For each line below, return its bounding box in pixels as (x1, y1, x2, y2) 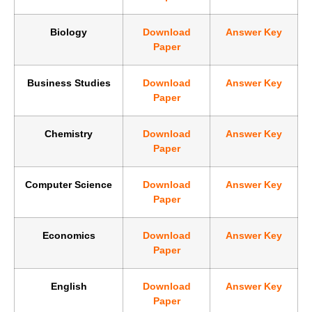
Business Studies (26, 77, 111, 89)
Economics (42, 230, 95, 242)
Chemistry (45, 128, 93, 140)
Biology (50, 26, 87, 38)
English (50, 281, 87, 292)
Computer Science (25, 179, 112, 191)
